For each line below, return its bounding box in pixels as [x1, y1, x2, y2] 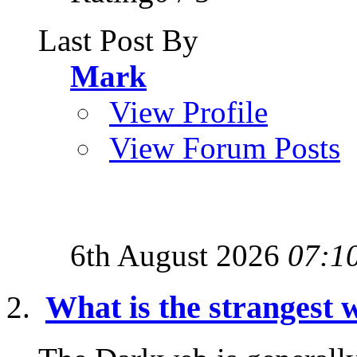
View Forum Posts [109, 131, 340, 166]
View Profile [109, 95, 268, 130]
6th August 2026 [70, 238, 288, 273]
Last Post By [38, 23, 198, 58]
